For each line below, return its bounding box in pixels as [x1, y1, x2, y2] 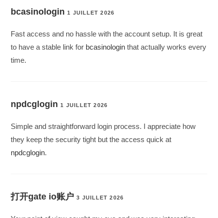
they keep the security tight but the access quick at [11, 135, 172, 144]
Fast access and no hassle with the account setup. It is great [11, 30, 203, 38]
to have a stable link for [11, 43, 86, 52]
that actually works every [125, 43, 207, 52]
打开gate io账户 [11, 192, 74, 202]
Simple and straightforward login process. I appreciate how [11, 122, 196, 131]
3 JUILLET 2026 [76, 195, 124, 201]
